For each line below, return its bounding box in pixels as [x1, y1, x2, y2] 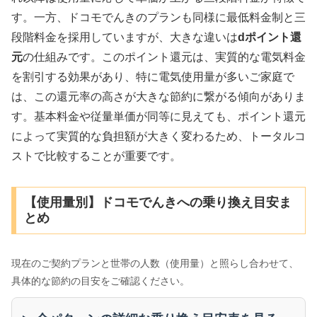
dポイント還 [238, 30, 301, 43]
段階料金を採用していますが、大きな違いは [11, 30, 238, 43]
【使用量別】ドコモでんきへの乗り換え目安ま [23, 195, 292, 210]
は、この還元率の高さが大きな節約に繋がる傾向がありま [11, 90, 306, 103]
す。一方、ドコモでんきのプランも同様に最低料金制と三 [11, 11, 306, 23]
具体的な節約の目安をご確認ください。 [11, 275, 190, 287]
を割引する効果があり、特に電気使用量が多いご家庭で [11, 70, 294, 83]
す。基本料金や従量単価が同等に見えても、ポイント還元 [11, 110, 306, 122]
